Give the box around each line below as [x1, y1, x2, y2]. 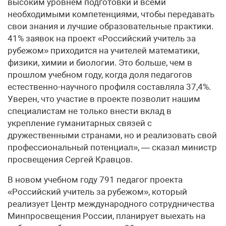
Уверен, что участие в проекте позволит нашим [8, 93, 200, 104]
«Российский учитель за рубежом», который [8, 186, 187, 197]
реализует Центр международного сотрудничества [8, 198, 214, 209]
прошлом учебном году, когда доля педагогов [8, 69, 192, 80]
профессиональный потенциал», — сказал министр [8, 142, 217, 152]
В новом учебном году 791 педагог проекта [8, 174, 183, 185]
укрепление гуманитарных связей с [8, 118, 152, 128]
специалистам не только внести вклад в [8, 105, 172, 116]
